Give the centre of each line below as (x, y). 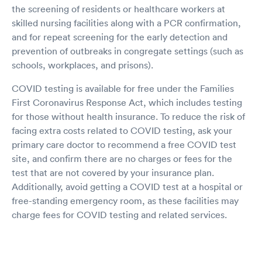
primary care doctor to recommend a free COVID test (124, 144)
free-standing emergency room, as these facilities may (125, 200)
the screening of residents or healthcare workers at (118, 8)
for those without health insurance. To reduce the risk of (128, 116)
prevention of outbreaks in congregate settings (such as (127, 51)
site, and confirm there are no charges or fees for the (122, 158)
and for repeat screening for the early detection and (120, 37)
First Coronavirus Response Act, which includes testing (127, 102)
